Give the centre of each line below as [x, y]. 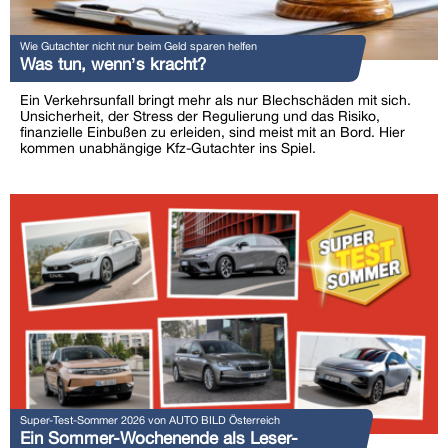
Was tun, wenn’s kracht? [113, 63]
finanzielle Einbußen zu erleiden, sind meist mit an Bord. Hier [212, 131]
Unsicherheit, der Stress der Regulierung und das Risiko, [200, 115]
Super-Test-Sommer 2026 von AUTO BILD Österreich [150, 420]
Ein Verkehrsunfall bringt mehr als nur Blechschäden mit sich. [215, 99]
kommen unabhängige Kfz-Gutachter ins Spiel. [168, 147]
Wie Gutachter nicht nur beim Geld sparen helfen [138, 45]
